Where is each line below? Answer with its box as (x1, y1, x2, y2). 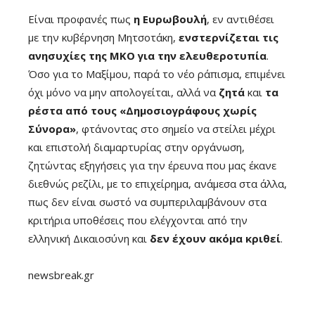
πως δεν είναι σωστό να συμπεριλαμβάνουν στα (28, 194, 266, 209)
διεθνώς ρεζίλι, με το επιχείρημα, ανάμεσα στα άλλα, (28, 176, 287, 191)
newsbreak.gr (28, 267, 94, 282)
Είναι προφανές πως (28, 11, 134, 26)
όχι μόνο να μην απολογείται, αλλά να (28, 84, 219, 99)
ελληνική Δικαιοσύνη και (28, 231, 150, 245)
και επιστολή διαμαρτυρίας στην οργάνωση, (28, 139, 245, 154)
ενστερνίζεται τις (179, 30, 278, 44)
